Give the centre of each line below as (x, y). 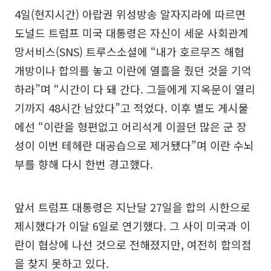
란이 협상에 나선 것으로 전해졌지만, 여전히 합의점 (133, 245)
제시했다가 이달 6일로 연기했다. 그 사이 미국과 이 (132, 226)
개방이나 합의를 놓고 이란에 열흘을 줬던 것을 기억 (133, 70)
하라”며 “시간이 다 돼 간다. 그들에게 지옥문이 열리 (135, 89)
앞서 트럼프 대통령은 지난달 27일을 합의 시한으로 (132, 207)
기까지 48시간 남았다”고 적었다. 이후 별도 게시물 (132, 108)
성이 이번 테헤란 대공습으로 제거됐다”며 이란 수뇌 (134, 145)
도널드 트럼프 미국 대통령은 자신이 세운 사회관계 (132, 33)
